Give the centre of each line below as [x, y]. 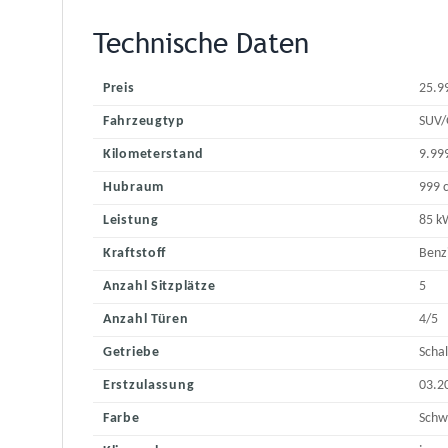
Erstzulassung [149, 386]
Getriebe [131, 353]
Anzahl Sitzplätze [159, 287]
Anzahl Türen [146, 320]
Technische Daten [201, 43]
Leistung [131, 221]
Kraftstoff [135, 254]
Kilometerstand [154, 155]
